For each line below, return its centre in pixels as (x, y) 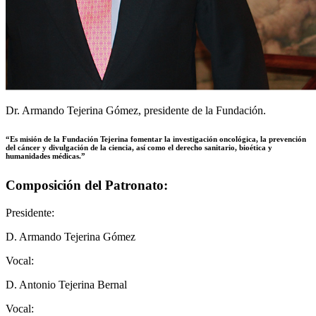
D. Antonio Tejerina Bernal (66, 285)
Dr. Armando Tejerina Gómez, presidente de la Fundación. (136, 111)
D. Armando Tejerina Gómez (71, 237)
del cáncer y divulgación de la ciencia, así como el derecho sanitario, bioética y (139, 148)
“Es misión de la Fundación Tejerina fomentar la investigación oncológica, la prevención (156, 139)
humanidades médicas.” (45, 156)
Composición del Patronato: (87, 186)
